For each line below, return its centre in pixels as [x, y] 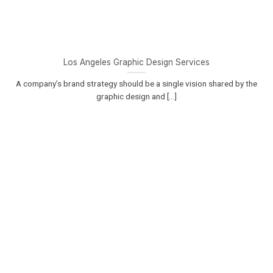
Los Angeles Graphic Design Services [136, 62]
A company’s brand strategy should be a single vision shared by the [136, 83]
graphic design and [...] [136, 96]
